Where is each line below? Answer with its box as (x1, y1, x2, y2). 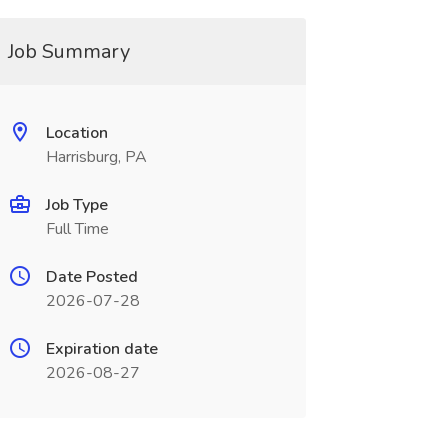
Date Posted (45, 266, 138, 288)
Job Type (45, 194, 108, 216)
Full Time (45, 218, 109, 240)
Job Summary (7, 38, 130, 65)
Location (45, 122, 108, 144)
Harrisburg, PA (45, 146, 147, 168)
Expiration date (45, 338, 158, 360)
